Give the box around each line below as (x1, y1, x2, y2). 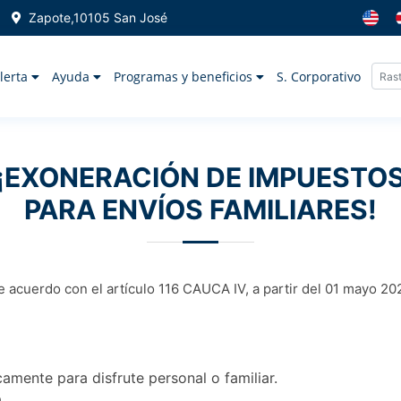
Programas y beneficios (114, 68, 256, 85)
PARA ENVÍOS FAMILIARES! (24, 193, 377, 226)
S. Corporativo (277, 68, 361, 85)
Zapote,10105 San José (25, 9, 167, 25)
